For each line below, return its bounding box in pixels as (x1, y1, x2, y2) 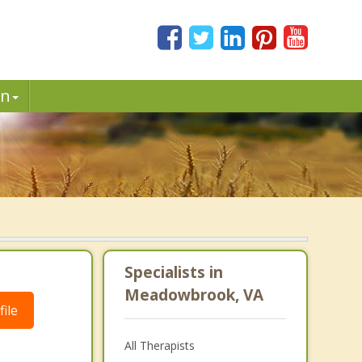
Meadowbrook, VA (124, 284, 263, 305)
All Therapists (124, 338, 195, 353)
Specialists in (124, 262, 223, 283)
